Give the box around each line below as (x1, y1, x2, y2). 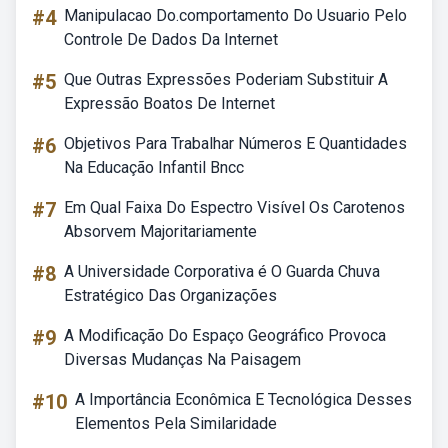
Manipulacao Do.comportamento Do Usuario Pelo (64, 6, 407, 25)
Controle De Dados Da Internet (64, 30, 278, 49)
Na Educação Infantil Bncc (64, 158, 244, 177)
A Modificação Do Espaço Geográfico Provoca (64, 326, 386, 345)
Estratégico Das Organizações (64, 286, 277, 305)
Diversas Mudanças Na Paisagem (64, 350, 301, 369)
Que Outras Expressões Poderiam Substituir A (64, 70, 388, 89)
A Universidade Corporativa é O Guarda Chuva (64, 262, 380, 281)
